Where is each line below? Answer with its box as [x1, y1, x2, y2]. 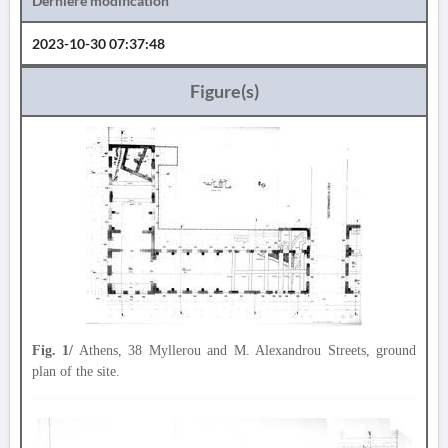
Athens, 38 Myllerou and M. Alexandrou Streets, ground [73, 343, 417, 358]
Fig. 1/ [32, 343, 74, 358]
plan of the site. [32, 364, 120, 379]
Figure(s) [189, 80, 259, 102]
